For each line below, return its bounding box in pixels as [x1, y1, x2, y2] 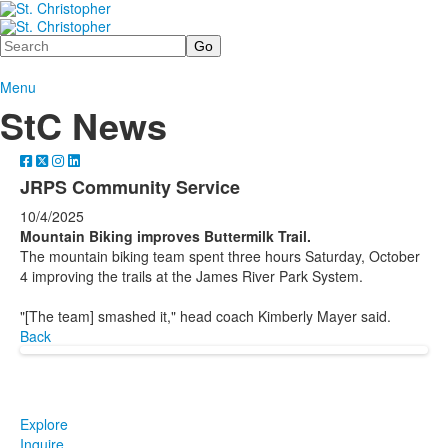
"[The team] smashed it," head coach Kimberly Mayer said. [20, 305, 391, 326]
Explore [20, 413, 68, 434]
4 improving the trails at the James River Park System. [20, 265, 363, 286]
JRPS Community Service [20, 173, 240, 200]
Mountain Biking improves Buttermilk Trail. [20, 225, 311, 246]
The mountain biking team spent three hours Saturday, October [20, 245, 420, 266]
